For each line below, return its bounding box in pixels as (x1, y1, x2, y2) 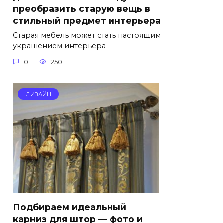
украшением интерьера (13, 41, 106, 51)
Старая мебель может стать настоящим (13, 31, 161, 40)
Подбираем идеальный (13, 201, 126, 212)
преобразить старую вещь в (13, 3, 150, 14)
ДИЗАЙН (25, 90, 51, 98)
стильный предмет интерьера (13, 15, 161, 26)
